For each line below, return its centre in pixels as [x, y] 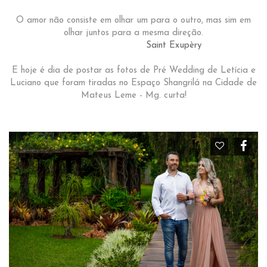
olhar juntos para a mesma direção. [133, 33]
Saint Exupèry [174, 45]
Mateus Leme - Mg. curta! [133, 95]
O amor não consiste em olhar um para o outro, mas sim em [133, 20]
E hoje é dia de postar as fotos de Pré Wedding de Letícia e [133, 70]
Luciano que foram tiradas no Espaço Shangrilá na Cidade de [133, 83]
